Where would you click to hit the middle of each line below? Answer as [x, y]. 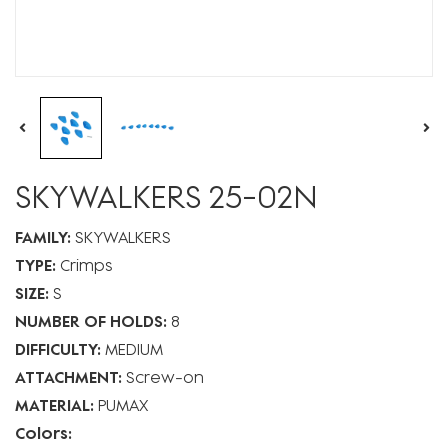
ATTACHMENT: [68, 376]
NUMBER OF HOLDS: [91, 320]
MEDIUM [134, 348]
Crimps [86, 264]
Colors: [43, 432]
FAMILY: [43, 236]
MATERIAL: [54, 404]
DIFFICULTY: [60, 348]
